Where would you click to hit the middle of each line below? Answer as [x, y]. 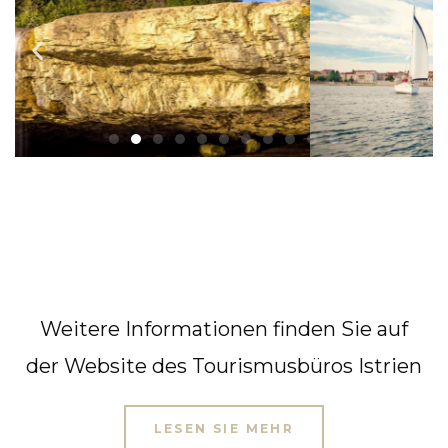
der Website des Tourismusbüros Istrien [224, 366]
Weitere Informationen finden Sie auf [224, 329]
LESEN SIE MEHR [224, 428]
